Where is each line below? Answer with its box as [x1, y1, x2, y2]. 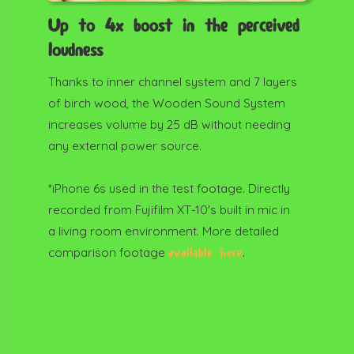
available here [168, 246, 243, 262]
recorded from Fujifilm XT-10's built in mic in [47, 202, 290, 218]
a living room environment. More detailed [47, 224, 279, 239]
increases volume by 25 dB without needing [47, 117, 291, 133]
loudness [47, 40, 103, 62]
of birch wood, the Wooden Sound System [47, 96, 285, 111]
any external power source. [47, 138, 201, 154]
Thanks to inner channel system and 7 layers [47, 74, 297, 90]
